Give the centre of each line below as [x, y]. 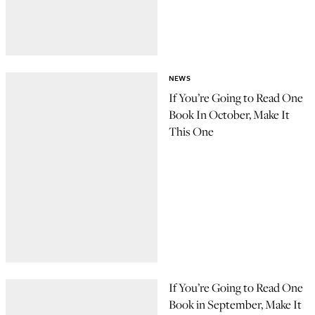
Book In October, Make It [229, 115]
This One [191, 132]
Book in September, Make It [235, 304]
